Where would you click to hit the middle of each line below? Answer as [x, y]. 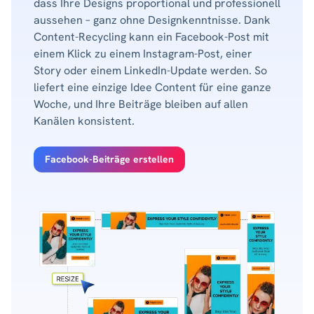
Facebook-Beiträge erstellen [109, 159]
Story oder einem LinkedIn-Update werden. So [150, 71]
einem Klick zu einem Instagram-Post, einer [143, 54]
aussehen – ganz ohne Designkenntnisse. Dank [152, 20]
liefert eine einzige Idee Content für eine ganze [152, 88]
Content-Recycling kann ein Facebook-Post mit [151, 37]
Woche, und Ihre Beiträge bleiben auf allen [141, 104]
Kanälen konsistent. [84, 121]
